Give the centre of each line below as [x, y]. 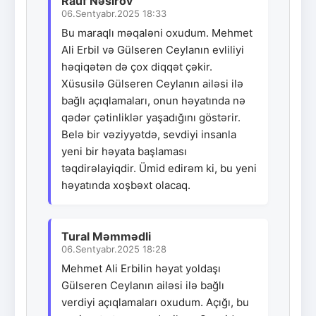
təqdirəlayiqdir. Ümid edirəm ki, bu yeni [159, 168]
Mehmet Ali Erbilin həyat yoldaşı [141, 268]
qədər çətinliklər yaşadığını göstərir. [151, 117]
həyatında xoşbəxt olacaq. [126, 185]
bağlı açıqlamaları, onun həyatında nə [153, 100]
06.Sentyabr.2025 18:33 [114, 13]
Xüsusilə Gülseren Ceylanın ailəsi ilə [152, 83]
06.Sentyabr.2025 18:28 [114, 249]
